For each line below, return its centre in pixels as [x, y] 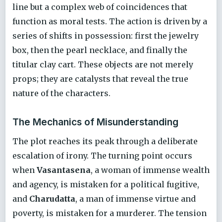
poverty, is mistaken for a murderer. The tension [110, 213]
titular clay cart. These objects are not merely [103, 64]
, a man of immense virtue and [136, 198]
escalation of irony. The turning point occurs [102, 155]
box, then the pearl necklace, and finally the [100, 50]
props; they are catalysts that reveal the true [100, 79]
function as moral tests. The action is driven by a [110, 21]
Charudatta [52, 198]
